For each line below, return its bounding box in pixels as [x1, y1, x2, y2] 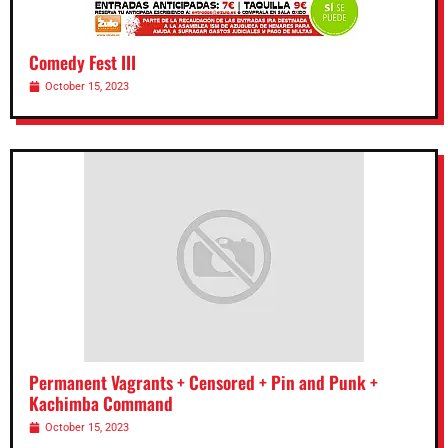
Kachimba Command [29, 390, 173, 417]
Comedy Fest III [29, 49, 136, 76]
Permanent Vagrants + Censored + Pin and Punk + [29, 369, 378, 396]
